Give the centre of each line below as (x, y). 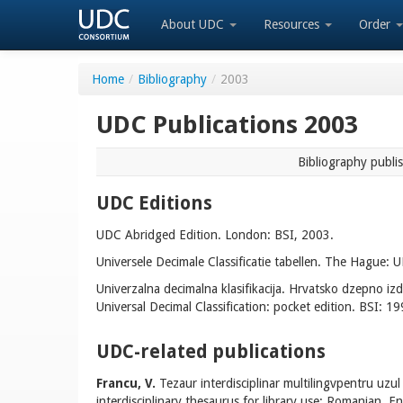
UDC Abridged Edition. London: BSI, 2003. (215, 235)
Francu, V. (126, 383)
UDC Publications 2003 (227, 125)
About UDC (194, 24)
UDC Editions (154, 203)
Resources (293, 24)
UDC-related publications (211, 352)
